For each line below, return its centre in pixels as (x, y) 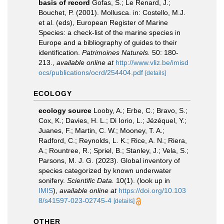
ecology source (65, 110)
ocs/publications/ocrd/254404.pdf (91, 72)
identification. (60, 52)
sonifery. (53, 180)
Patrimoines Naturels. (116, 52)
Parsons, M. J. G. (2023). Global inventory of (109, 160)
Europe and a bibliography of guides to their (108, 42)
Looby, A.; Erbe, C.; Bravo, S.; (140, 110)
